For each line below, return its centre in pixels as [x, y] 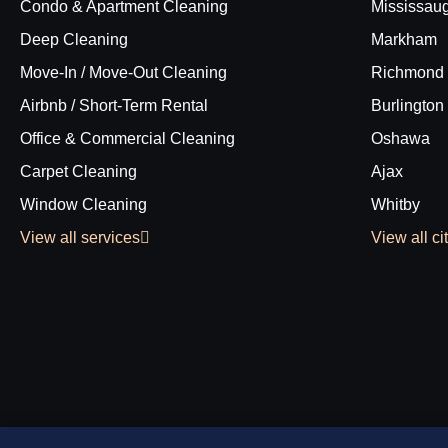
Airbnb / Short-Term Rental [114, 105]
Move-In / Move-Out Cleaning [123, 72]
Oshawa [400, 138]
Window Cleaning [83, 204]
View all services [80, 237]
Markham [404, 39]
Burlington [407, 105]
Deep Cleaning [74, 39]
